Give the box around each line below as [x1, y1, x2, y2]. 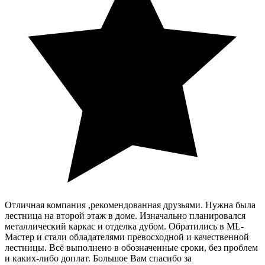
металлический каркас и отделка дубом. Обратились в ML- [5, 221, 244, 231]
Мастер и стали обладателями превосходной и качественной [5, 231, 249, 242]
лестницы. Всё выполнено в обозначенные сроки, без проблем [5, 242, 258, 253]
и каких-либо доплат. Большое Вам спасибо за [5, 253, 192, 263]
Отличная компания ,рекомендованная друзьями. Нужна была [5, 199, 256, 210]
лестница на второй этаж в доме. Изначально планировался [5, 210, 245, 221]
